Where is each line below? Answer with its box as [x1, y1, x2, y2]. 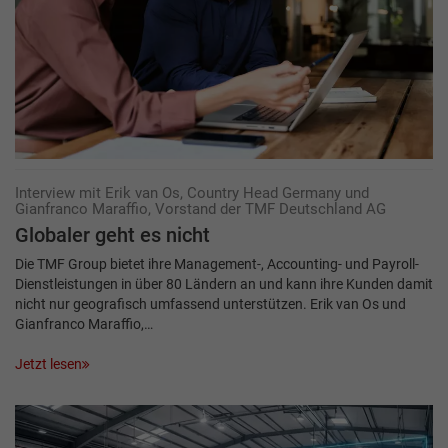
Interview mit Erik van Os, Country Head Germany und [15, 183, 369, 202]
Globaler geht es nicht [15, 223, 210, 247]
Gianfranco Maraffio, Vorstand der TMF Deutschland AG [15, 199, 386, 218]
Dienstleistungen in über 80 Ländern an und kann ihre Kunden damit [15, 275, 433, 292]
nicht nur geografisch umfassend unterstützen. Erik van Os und [15, 295, 406, 312]
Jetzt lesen [15, 355, 82, 372]
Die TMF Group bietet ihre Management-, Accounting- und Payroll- [15, 255, 419, 272]
